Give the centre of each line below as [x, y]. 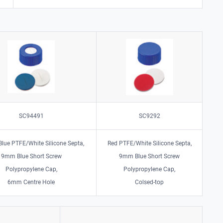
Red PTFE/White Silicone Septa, [149, 143]
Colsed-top [150, 182]
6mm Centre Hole [31, 182]
